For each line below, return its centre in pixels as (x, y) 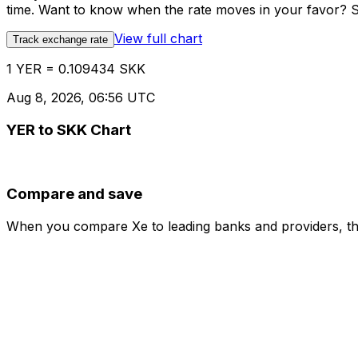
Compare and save (74, 194)
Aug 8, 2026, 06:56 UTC (81, 98)
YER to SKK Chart (69, 129)
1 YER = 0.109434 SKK (76, 69)
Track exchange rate (60, 40)
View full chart (158, 39)
